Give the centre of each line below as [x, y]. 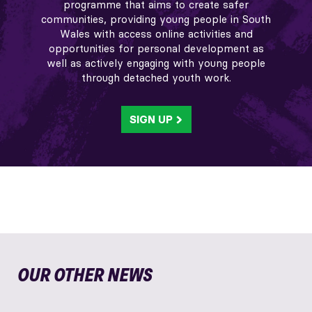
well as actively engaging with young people [156, 63]
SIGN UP [151, 119]
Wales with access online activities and [156, 33]
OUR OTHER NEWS [84, 274]
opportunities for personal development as [156, 48]
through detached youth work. [156, 77]
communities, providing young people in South [156, 19]
